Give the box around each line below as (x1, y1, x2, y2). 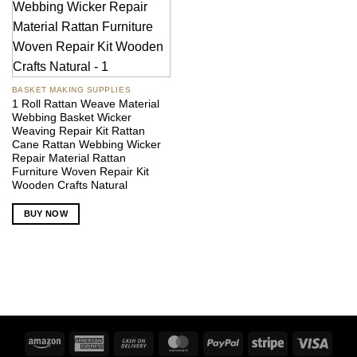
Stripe (283, 335, 312, 349)
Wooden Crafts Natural (11, 178, 127, 191)
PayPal (238, 335, 273, 349)
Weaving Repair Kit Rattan (11, 124, 145, 137)
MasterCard (194, 335, 253, 349)
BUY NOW (23, 208, 69, 218)
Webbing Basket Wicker (11, 111, 131, 124)
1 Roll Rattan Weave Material (11, 97, 159, 110)
